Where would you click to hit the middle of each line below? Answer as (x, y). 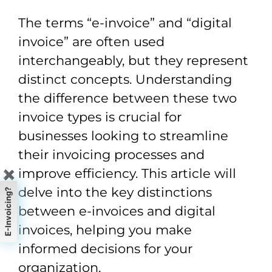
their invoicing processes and (111, 155)
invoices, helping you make (105, 230)
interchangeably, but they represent (133, 60)
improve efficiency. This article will (127, 173)
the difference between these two (127, 98)
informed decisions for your (105, 249)
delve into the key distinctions (115, 192)
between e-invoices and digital (117, 211)
